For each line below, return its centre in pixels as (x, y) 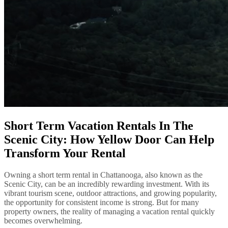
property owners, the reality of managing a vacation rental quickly (109, 211)
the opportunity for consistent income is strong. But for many (102, 202)
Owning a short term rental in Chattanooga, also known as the (103, 175)
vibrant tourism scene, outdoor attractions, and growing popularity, (110, 193)
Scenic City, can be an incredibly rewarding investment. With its (107, 184)
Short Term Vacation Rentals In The (99, 125)
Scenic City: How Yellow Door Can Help (109, 139)
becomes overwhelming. (43, 220)
